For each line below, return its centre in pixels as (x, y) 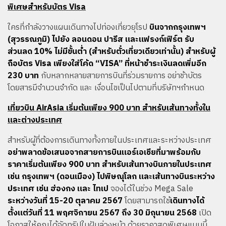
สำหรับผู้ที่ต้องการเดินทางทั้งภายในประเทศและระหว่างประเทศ (109, 140)
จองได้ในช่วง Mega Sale (151, 189)
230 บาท (24, 76)
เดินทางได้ (187, 201)
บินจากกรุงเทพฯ (178, 27)
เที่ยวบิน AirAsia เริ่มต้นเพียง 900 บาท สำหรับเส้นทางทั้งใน (109, 108)
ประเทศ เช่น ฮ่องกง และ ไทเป (58, 189)
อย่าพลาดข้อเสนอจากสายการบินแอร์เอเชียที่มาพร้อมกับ (104, 153)
